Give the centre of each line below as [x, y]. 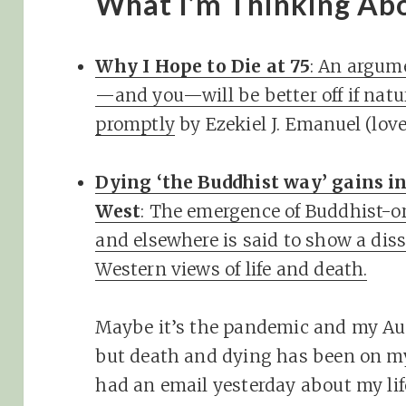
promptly [135, 124]
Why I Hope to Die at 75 [203, 66]
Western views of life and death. [232, 269]
